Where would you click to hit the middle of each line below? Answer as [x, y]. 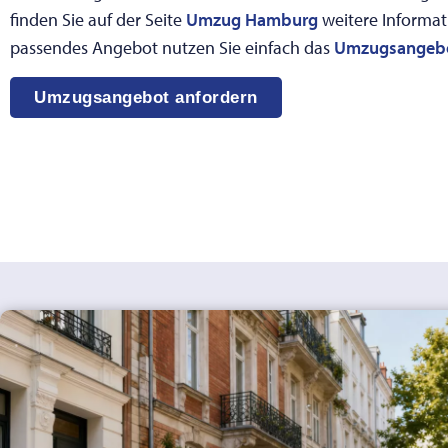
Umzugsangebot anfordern [146, 97]
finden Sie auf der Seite [98, 20]
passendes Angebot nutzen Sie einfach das [172, 48]
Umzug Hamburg [252, 20]
